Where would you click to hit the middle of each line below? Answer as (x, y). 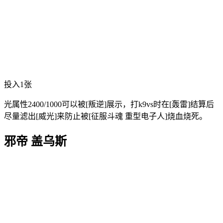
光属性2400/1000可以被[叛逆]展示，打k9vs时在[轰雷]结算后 (109, 105)
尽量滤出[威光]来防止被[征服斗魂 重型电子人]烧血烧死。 (106, 116)
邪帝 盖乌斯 (35, 142)
